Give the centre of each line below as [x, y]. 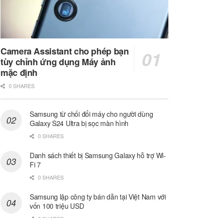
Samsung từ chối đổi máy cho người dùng [91, 114]
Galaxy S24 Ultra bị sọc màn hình [79, 123]
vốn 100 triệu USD [57, 206]
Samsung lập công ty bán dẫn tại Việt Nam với [98, 197]
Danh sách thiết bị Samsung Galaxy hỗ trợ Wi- [98, 155]
